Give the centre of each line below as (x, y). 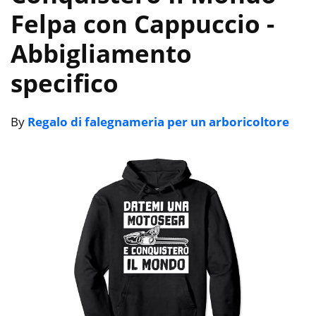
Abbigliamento (101, 53)
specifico (65, 83)
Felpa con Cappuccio (139, 23)
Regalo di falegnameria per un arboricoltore (158, 121)
